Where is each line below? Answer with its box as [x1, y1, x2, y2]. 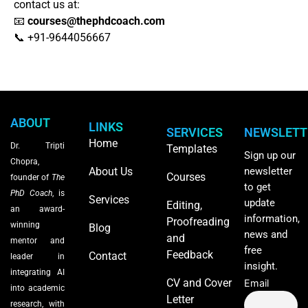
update [243, 196, 275, 209]
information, [243, 212, 300, 225]
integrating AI [10, 267, 65, 277]
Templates [166, 142, 217, 155]
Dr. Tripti [10, 140, 65, 151]
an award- [10, 203, 65, 214]
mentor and [10, 235, 65, 245]
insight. [243, 259, 278, 272]
